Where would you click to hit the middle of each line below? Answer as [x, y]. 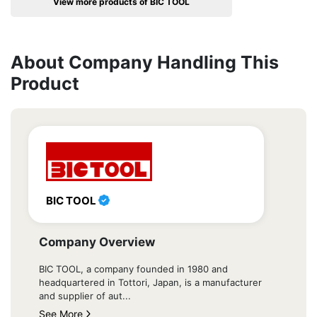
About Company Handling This [145, 63]
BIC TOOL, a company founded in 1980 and [133, 269]
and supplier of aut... [85, 296]
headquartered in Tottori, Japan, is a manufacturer [150, 283]
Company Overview [97, 242]
